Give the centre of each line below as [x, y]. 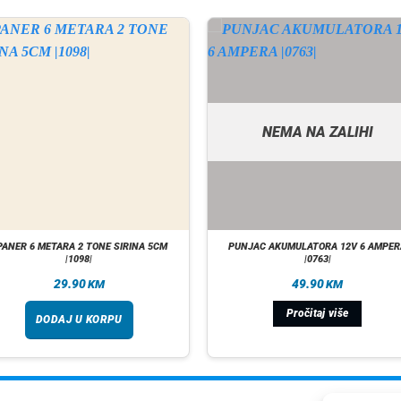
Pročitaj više [317, 314]
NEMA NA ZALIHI [317, 132]
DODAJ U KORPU [79, 320]
